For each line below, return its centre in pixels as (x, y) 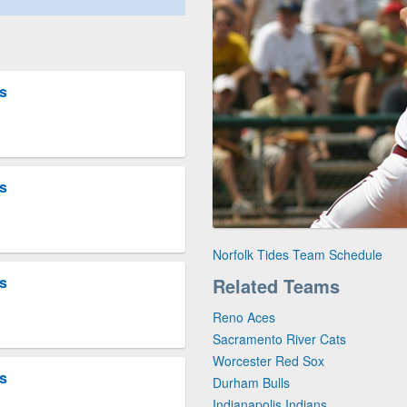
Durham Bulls (251, 383)
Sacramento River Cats (279, 339)
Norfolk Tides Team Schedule (298, 255)
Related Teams (276, 286)
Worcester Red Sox (268, 361)
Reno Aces (244, 318)
